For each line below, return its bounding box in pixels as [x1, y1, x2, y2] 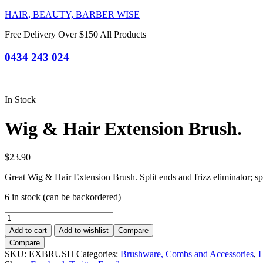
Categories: [76, 249, 120, 259]
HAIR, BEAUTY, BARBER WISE [5, 9, 140, 19]
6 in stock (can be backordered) [5, 192, 121, 203]
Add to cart [9, 226, 47, 235]
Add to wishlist [59, 226, 109, 235]
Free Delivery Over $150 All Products [5, 29, 146, 39]
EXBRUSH [29, 249, 74, 259]
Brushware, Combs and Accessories [120, 249, 254, 259]
